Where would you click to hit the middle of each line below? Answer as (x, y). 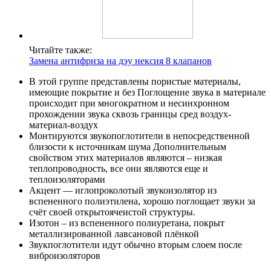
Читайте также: (60, 50)
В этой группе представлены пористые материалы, (135, 81)
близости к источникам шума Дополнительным (128, 146)
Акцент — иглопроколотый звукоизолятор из (123, 190)
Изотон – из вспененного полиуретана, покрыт (127, 223)
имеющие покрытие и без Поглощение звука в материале (147, 92)
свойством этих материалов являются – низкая (126, 157)
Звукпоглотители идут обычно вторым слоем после (135, 244)
